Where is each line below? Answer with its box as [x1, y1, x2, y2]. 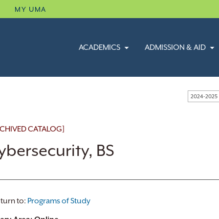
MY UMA [15, 5, 46, 13]
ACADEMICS [78, 43, 120, 52]
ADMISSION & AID [144, 43, 206, 52]
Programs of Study [27, 197, 90, 205]
